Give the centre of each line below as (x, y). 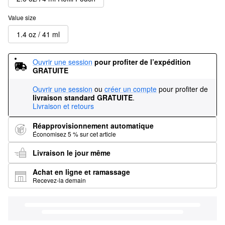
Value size (22, 17)
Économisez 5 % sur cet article (74, 134)
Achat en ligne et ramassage (81, 172)
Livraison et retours (63, 106)
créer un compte (131, 89)
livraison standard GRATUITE (83, 97)
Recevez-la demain (59, 180)
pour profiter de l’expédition (143, 62)
